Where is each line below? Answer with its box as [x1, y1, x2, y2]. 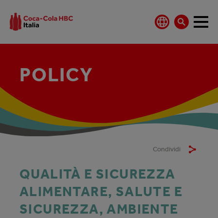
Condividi [153, 145, 181, 153]
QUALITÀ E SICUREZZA [19, 165, 176, 182]
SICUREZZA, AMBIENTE [19, 200, 179, 217]
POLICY [19, 63, 93, 86]
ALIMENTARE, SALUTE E [19, 183, 182, 200]
